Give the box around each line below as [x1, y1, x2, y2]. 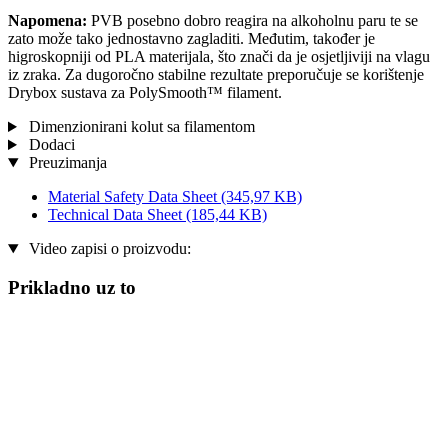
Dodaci [24, 136, 75, 154]
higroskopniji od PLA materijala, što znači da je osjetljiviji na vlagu [8, 48, 430, 66]
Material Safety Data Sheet [48, 188, 221, 206]
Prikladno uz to [8, 276, 136, 298]
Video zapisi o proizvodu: [24, 240, 191, 258]
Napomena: [8, 12, 87, 30]
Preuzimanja [24, 154, 107, 172]
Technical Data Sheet [48, 206, 186, 224]
